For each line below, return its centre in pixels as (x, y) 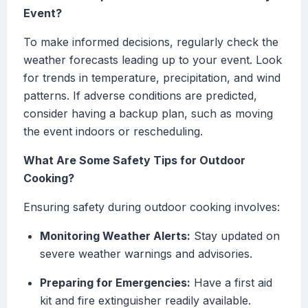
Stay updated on (235, 236)
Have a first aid (231, 283)
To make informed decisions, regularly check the (151, 42)
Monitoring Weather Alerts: (115, 236)
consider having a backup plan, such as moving (148, 114)
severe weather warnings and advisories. (146, 254)
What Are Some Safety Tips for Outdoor (134, 161)
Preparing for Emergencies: (115, 283)
